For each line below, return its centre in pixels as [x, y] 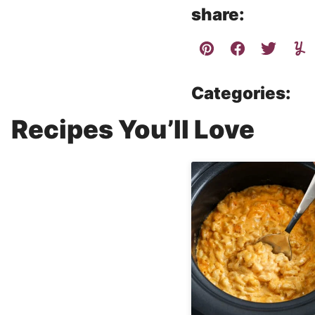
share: [218, 14]
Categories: [241, 93]
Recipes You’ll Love [133, 129]
